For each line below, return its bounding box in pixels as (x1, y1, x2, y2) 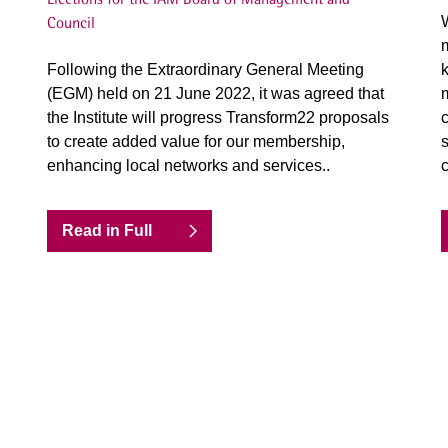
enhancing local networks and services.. (47, 157, 331, 174)
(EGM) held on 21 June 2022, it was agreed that (47, 85, 385, 102)
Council (47, 13, 96, 32)
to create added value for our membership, (47, 133, 346, 150)
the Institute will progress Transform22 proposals (47, 109, 390, 126)
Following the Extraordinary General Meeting (47, 61, 365, 78)
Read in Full (62, 222, 153, 239)
